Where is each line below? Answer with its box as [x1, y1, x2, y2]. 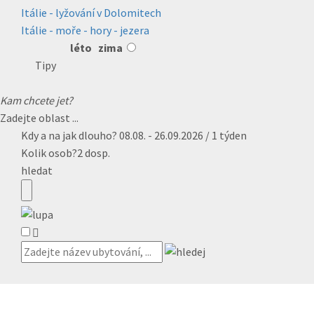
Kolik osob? [21, 145, 77, 160]
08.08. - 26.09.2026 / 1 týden [119, 128, 247, 142]
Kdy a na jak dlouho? [21, 128, 119, 142]
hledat [21, 163, 53, 177]
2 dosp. [77, 145, 110, 160]
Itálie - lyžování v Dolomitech [21, 5, 161, 20]
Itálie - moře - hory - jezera [21, 22, 149, 37]
